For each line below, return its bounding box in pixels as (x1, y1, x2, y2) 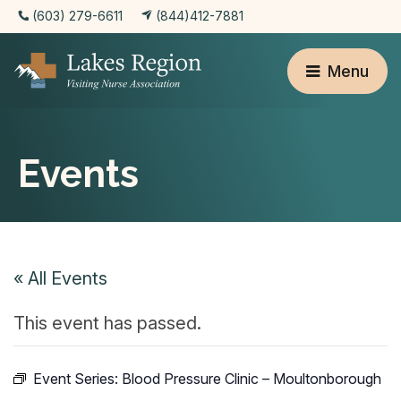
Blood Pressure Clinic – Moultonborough (122, 370, 381, 388)
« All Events (13, 268, 107, 289)
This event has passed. (13, 312, 201, 334)
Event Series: (33, 370, 122, 388)
